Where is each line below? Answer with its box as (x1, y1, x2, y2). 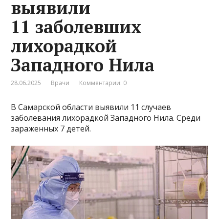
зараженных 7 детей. (11, 123, 91, 134)
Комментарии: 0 (79, 78, 127, 87)
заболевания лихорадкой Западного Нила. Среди (11, 112, 201, 123)
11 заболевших (11, 15, 142, 38)
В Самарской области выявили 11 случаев (11, 101, 172, 112)
